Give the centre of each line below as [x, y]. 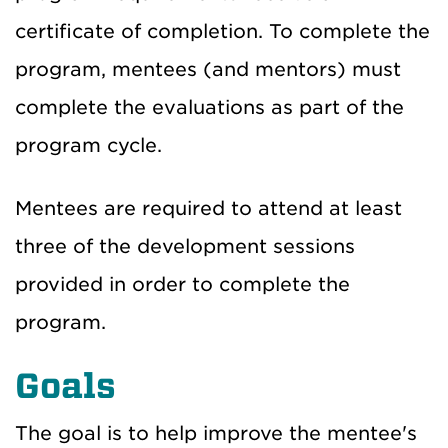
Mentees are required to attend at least [208, 209]
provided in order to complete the [182, 285]
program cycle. [88, 146]
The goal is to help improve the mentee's [216, 434]
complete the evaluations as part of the [209, 108]
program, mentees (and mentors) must [208, 70]
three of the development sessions [185, 247]
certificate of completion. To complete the [222, 32]
